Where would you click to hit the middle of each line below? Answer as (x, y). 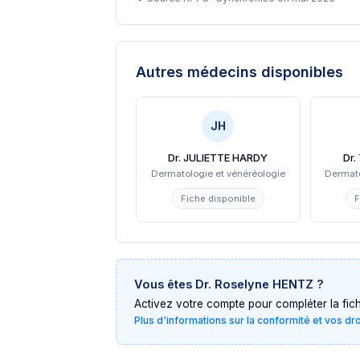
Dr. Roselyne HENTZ (254, 284)
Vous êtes (165, 284)
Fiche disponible (218, 198)
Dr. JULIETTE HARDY (218, 157)
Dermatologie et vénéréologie (218, 174)
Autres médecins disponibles (239, 72)
